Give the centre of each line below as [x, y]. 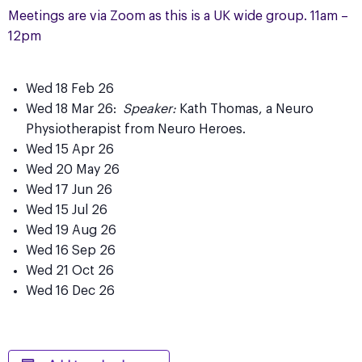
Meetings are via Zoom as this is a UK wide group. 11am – [178, 17]
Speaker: [149, 109]
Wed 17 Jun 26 [69, 190]
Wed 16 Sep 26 [71, 251]
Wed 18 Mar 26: [74, 109]
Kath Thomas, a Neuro [245, 109]
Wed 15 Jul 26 [67, 210]
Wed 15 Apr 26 [70, 150]
